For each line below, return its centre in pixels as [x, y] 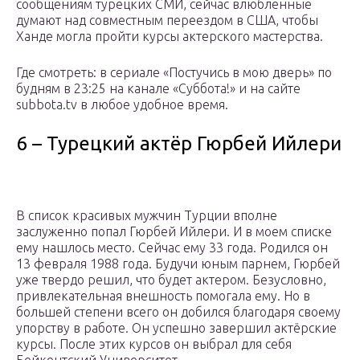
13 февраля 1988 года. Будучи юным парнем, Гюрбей [178, 264]
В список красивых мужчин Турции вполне [147, 216]
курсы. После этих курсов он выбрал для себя [154, 344]
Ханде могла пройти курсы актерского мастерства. [170, 37]
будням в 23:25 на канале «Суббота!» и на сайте [158, 89]
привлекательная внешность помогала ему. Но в [163, 296]
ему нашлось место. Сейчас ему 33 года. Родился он [172, 248]
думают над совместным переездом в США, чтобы [167, 20]
